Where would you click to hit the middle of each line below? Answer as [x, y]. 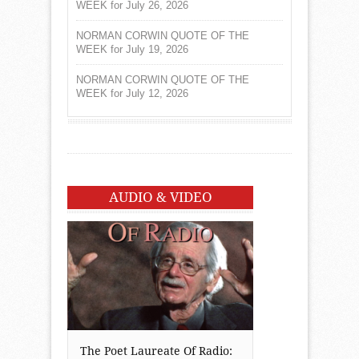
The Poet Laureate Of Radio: [156, 351]
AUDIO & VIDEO [160, 197]
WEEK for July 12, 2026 [132, 93]
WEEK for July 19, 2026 [132, 49]
